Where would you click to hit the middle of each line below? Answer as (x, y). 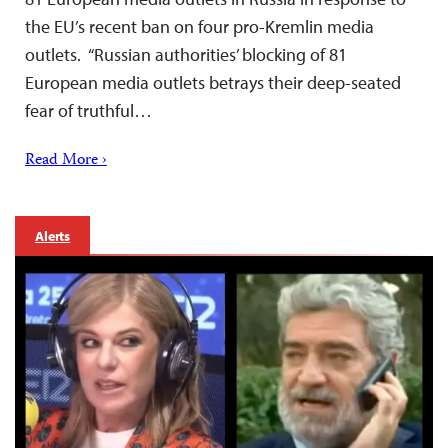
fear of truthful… (88, 110)
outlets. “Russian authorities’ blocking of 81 (186, 54)
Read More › (66, 160)
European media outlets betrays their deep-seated (213, 82)
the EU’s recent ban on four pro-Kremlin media (199, 26)
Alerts (53, 235)
